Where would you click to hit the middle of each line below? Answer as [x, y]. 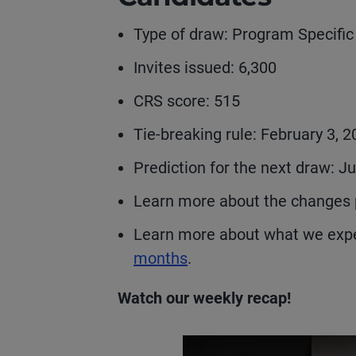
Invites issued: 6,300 [205, 68]
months [161, 258]
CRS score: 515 [187, 101]
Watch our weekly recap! [204, 298]
